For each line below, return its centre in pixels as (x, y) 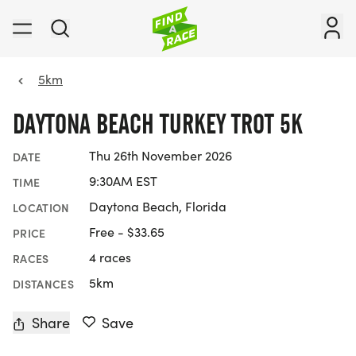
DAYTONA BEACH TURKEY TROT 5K (158, 124)
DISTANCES (44, 284)
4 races (110, 257)
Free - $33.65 (127, 232)
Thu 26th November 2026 (161, 156)
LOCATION (41, 208)
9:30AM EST (123, 181)
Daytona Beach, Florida (158, 207)
